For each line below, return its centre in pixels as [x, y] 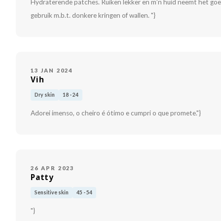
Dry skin [45, 95]
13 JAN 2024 [52, 71]
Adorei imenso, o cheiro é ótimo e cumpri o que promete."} [116, 113]
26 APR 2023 [53, 168]
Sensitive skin [52, 193]
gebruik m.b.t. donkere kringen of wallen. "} [93, 16]
